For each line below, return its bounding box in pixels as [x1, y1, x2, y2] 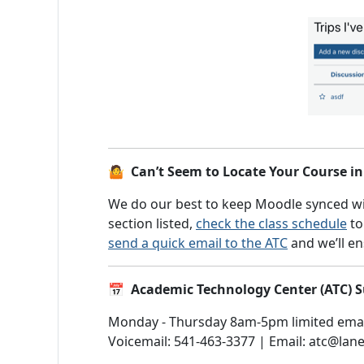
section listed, [108, 214, 196, 232]
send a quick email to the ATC [108, 234, 288, 252]
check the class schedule [196, 214, 347, 232]
